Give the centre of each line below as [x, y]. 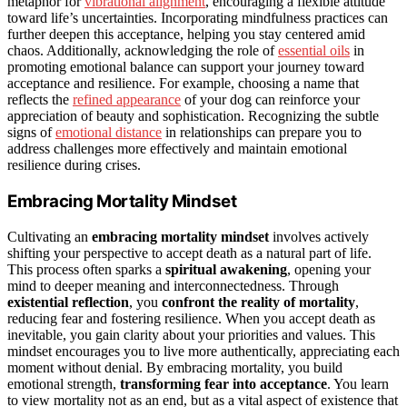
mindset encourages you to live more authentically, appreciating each [203, 351]
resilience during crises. [74, 165]
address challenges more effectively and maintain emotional [177, 149]
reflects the [40, 100]
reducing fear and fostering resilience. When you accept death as [191, 318]
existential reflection [68, 302]
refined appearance [127, 100]
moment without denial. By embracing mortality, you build [175, 367]
